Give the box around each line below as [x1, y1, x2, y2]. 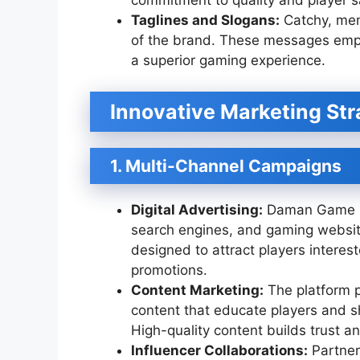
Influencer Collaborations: [131, 342, 308, 358]
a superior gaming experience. [131, 52, 325, 69]
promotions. [131, 261, 207, 278]
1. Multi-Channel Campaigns [110, 155, 342, 176]
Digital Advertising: [131, 201, 263, 218]
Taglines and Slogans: [131, 12, 280, 29]
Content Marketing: [131, 281, 264, 298]
